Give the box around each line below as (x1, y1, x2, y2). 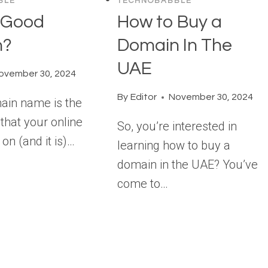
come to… (117, 176, 169, 191)
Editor (130, 92, 157, 102)
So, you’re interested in (117, 119, 237, 134)
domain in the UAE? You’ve (117, 157, 258, 172)
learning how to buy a (117, 138, 231, 153)
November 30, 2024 (168, 92, 253, 102)
